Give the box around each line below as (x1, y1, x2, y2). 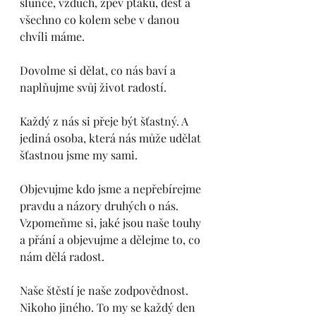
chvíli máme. (20, 29, 87, 44)
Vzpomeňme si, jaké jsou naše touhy (20, 215, 204, 230)
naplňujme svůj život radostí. (20, 80, 169, 95)
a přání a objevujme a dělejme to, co (20, 232, 203, 247)
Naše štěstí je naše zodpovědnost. (20, 283, 191, 298)
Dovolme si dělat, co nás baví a (20, 63, 178, 78)
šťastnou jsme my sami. (20, 147, 140, 162)
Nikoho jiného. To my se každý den (20, 300, 198, 315)
